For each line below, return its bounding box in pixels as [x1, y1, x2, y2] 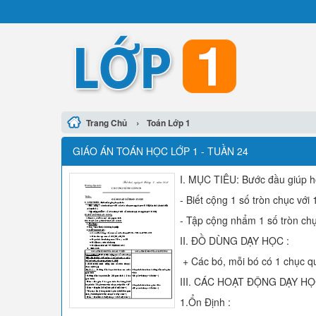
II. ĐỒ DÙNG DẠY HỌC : [180, 233, 289, 248]
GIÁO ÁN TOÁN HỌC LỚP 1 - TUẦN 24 [73, 144, 248, 158]
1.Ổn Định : [180, 295, 231, 309]
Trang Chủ [86, 116, 127, 129]
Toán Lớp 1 [147, 116, 190, 129]
